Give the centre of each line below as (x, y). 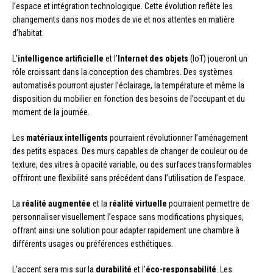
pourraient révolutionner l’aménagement (178, 138)
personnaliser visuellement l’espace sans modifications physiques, (128, 217)
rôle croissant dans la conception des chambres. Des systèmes (122, 72)
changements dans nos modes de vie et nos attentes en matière (123, 20)
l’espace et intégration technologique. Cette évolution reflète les (122, 6)
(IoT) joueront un (218, 59)
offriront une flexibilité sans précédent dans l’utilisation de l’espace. (129, 178)
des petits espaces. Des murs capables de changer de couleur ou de (130, 151)
